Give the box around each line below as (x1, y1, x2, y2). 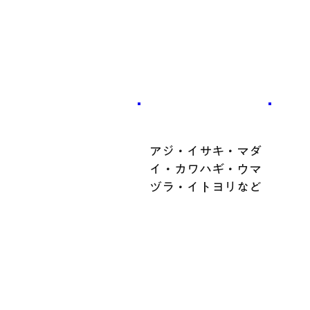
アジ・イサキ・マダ (149, 145, 262, 157)
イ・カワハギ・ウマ (149, 163, 262, 175)
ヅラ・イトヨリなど (149, 181, 262, 193)
